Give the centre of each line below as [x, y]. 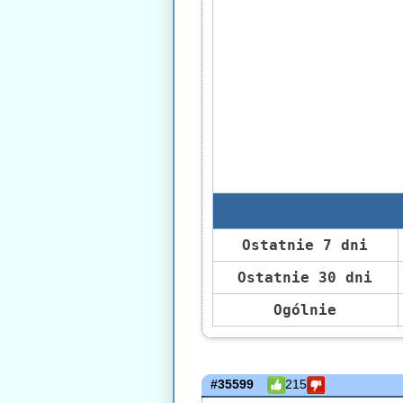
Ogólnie [305, 310]
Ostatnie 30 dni [305, 278]
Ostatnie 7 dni [305, 245]
